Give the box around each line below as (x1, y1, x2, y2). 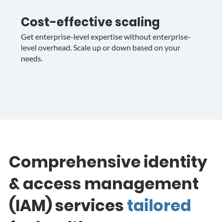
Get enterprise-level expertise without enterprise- (20, 32, 191, 42)
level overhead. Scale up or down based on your (20, 43, 180, 53)
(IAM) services (8, 194, 127, 217)
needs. (20, 54, 43, 63)
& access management (8, 172, 199, 195)
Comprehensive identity (8, 150, 207, 173)
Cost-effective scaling (20, 13, 160, 30)
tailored (126, 194, 191, 217)
